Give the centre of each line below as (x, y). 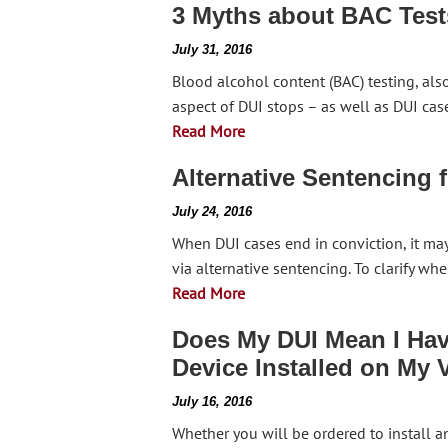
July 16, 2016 (212, 401)
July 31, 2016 (212, 49)
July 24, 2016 (212, 211)
